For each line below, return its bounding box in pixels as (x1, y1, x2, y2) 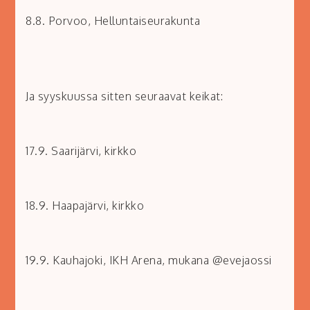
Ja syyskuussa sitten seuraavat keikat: (26, 89, 224, 104)
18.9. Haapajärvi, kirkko (26, 199, 145, 213)
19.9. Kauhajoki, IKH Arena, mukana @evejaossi (26, 253, 272, 268)
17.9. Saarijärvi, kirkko (26, 144, 137, 158)
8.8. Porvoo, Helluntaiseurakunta (26, 14, 201, 28)
